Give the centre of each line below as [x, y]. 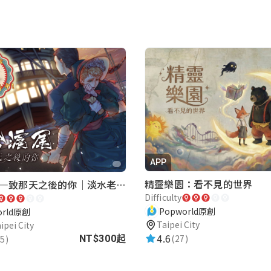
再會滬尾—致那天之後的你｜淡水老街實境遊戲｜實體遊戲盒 [121, 185]
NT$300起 [103, 239]
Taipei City [178, 225]
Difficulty [163, 198]
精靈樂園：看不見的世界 [199, 184]
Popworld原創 [187, 211]
